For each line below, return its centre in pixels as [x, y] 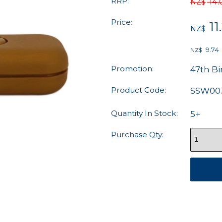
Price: [122, 22]
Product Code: [139, 90]
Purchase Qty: [137, 134]
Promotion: [132, 69]
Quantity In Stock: [144, 113]
